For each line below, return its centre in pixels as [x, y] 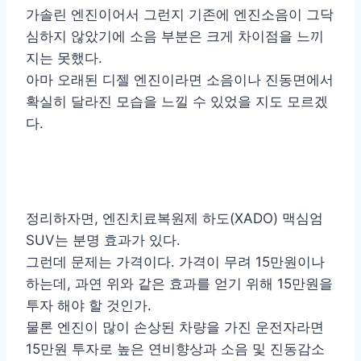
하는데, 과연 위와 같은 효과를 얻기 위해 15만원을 [179, 284]
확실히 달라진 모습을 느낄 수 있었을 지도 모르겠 [177, 102]
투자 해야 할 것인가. [89, 306]
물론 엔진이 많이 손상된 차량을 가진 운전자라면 [175, 328]
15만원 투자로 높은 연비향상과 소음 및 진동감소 [175, 349]
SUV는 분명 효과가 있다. [103, 241]
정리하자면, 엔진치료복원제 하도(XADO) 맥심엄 [174, 219]
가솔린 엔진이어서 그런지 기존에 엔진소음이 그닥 [180, 15]
